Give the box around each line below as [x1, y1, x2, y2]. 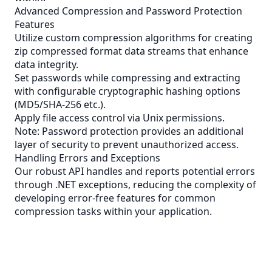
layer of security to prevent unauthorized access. [15, 138, 239, 151]
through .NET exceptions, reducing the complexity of [15, 178, 256, 191]
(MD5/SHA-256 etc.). [15, 98, 106, 111]
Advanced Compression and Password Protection [15, 4, 242, 18]
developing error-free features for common [15, 191, 216, 205]
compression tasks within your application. [15, 205, 212, 218]
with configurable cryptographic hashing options [15, 84, 240, 98]
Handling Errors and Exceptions [15, 151, 160, 165]
